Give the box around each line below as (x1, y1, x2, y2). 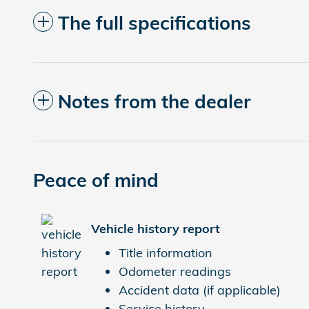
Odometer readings (119, 263, 231, 280)
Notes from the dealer (58, 90, 251, 114)
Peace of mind (33, 168, 159, 192)
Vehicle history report (91, 220, 220, 237)
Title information (119, 245, 212, 261)
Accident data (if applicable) (119, 282, 281, 299)
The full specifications (58, 11, 251, 35)
